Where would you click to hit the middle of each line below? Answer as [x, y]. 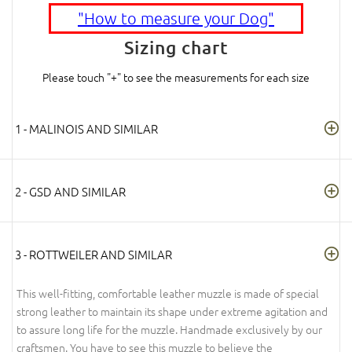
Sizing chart [176, 48]
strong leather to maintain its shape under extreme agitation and [172, 312]
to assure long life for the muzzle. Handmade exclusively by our [169, 330]
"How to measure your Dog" [176, 18]
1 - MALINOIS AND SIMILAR [86, 129]
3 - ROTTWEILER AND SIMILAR [93, 255]
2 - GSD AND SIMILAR [70, 192]
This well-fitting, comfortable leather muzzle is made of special [168, 293]
